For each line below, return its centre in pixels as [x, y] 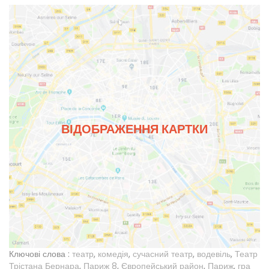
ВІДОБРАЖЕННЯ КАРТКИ [134, 129]
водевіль [214, 254]
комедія [113, 254]
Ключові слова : [39, 254]
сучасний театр [163, 254]
